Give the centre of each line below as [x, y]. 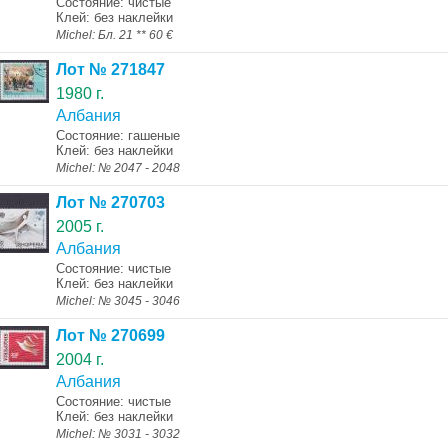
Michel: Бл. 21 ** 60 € [114, 35]
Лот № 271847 [110, 69]
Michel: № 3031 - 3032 [117, 434]
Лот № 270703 [110, 202]
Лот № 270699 [110, 335]
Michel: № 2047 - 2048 [117, 168]
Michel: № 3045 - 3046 [117, 301]
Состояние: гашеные [117, 135]
